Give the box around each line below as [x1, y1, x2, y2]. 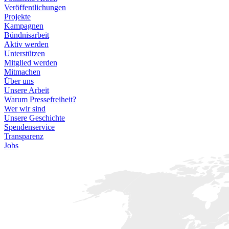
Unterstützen [4, 49, 45, 58]
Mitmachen [4, 67, 40, 76]
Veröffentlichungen [4, 3, 66, 12]
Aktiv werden [4, 39, 49, 49]
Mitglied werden [4, 58, 57, 67]
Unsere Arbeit [4, 85, 49, 95]
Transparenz [4, 131, 43, 141]
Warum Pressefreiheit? [4, 95, 76, 104]
